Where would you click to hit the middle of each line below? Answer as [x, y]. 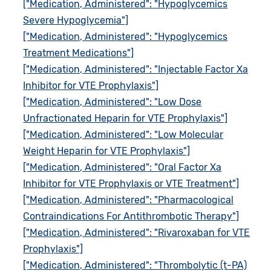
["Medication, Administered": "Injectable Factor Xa [136, 69]
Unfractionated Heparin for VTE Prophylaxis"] [126, 118]
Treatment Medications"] [79, 53]
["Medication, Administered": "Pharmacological [129, 200]
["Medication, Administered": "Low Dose [113, 102]
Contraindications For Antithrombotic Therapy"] [131, 216]
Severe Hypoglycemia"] [76, 20]
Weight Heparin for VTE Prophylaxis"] [107, 151]
